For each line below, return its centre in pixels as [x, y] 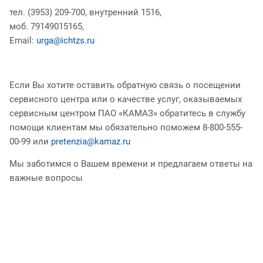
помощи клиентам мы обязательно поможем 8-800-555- [126, 127]
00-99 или [30, 141]
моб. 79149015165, [48, 26]
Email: [23, 40]
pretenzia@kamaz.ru [91, 141]
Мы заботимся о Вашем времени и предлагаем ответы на [131, 163]
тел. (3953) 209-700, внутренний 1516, [87, 12]
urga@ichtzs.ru [65, 40]
